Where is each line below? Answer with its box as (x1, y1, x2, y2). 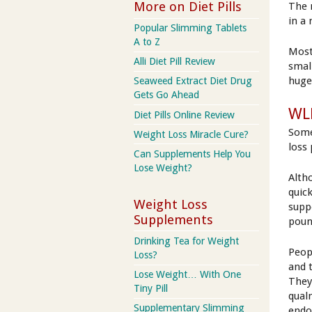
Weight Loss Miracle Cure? (134, 128, 249, 140)
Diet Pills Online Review (134, 109, 235, 120)
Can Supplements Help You (134, 148, 251, 160)
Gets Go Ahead (134, 89, 199, 101)
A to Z (134, 36, 160, 48)
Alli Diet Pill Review (134, 56, 215, 68)
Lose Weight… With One (134, 269, 241, 281)
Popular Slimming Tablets (134, 22, 247, 34)
